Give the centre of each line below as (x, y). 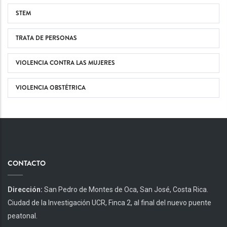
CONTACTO (27, 163)
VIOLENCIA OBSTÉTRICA (51, 87)
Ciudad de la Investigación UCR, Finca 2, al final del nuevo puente (109, 202)
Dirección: (25, 189)
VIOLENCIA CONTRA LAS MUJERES (65, 63)
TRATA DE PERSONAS (46, 38)
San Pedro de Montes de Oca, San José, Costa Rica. (125, 189)
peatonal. (23, 216)
